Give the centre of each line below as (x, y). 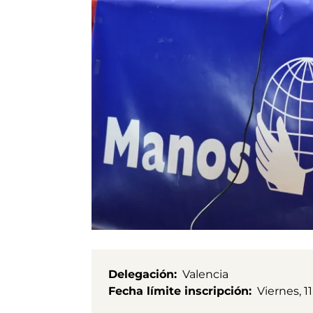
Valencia (205, 274)
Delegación (141, 274)
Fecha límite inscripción (179, 291)
